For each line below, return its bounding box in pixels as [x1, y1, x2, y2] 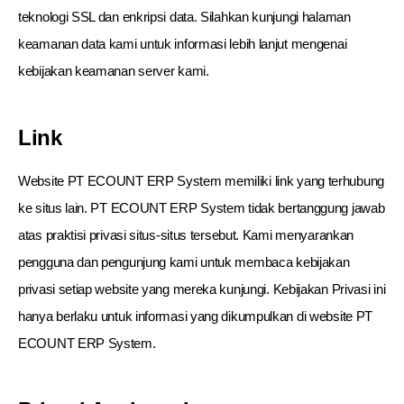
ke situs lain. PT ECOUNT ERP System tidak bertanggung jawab [18, 200, 385, 216]
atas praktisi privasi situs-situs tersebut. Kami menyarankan [18, 227, 354, 243]
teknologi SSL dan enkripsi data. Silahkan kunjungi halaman [18, 9, 351, 24]
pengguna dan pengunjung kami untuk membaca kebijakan [18, 254, 350, 270]
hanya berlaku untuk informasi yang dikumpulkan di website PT [18, 308, 373, 324]
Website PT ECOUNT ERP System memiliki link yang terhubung [18, 173, 384, 188]
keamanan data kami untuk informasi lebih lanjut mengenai [18, 36, 347, 51]
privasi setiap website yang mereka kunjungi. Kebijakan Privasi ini [18, 281, 386, 297]
